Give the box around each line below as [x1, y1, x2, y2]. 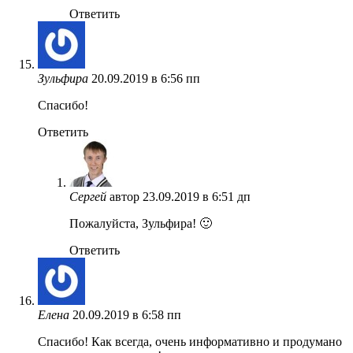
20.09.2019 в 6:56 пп [91, 71, 200, 85]
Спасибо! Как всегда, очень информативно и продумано [38, 334, 342, 348]
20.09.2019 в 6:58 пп [72, 307, 181, 321]
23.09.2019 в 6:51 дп [143, 189, 251, 203]
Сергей [69, 189, 106, 203]
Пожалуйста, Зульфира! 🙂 [69, 216, 212, 230]
